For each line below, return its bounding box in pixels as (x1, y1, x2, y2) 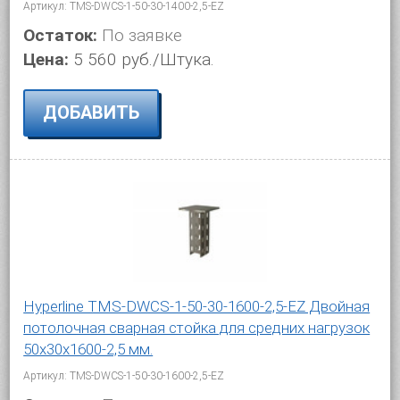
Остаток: (23, 24, 98, 46)
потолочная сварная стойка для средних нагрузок (23, 319, 371, 337)
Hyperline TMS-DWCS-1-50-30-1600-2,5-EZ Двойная (23, 297, 371, 315)
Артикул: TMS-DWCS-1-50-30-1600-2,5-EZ (23, 370, 225, 382)
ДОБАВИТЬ (43, 101, 140, 123)
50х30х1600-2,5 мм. (23, 340, 154, 358)
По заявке (97, 24, 183, 46)
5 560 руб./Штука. (73, 48, 215, 70)
